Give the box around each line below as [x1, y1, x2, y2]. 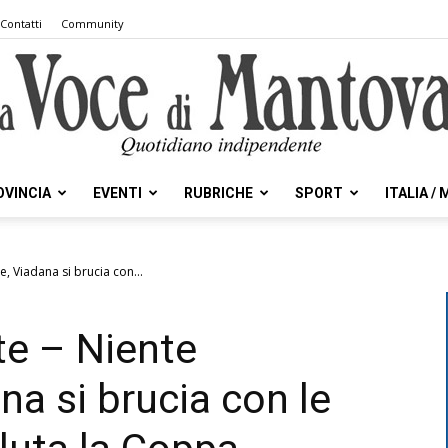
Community [61, 16, 124, 31]
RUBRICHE [184, 185, 253, 201]
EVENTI [93, 185, 142, 201]
